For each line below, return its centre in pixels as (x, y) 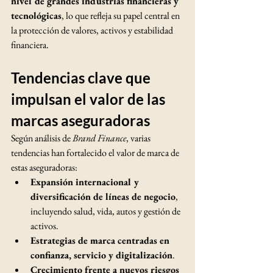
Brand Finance (99, 138)
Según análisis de (42, 138)
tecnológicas (36, 16)
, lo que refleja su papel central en (122, 16)
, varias (139, 138)
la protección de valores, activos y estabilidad (93, 30)
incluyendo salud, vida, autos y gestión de (106, 211)
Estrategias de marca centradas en (101, 240)
